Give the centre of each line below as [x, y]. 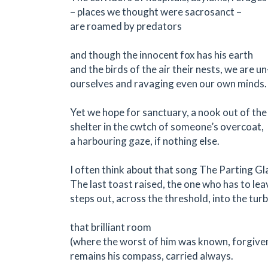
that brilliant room [111, 227]
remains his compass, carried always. [152, 255]
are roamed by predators [126, 26]
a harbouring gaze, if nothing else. [145, 141]
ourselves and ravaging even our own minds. [168, 83]
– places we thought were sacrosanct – [156, 11]
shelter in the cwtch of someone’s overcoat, [167, 126]
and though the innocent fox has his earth [162, 54]
